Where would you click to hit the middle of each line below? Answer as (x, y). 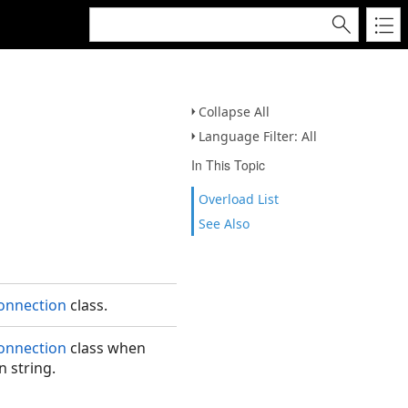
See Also (224, 224)
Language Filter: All (258, 136)
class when (106, 348)
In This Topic (228, 165)
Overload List (239, 199)
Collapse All (234, 112)
